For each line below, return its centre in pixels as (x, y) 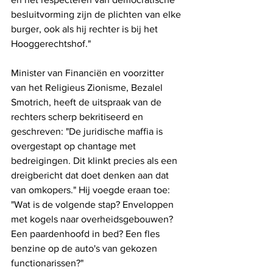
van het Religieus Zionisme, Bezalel (88, 88)
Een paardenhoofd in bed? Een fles (87, 234)
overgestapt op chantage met (75, 146)
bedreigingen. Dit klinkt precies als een (95, 161)
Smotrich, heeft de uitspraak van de (87, 102)
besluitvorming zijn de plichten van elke (97, 15)
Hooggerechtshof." (51, 44)
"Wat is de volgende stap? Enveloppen (94, 205)
